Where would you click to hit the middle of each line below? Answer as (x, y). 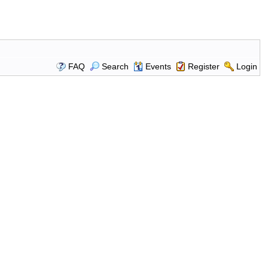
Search (115, 66)
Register (203, 66)
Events (158, 66)
